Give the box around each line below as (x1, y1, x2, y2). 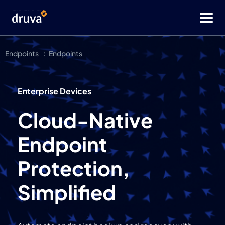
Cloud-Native (18, 107, 153, 133)
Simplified (18, 179, 116, 205)
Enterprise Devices (18, 86, 91, 96)
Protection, (18, 155, 130, 181)
